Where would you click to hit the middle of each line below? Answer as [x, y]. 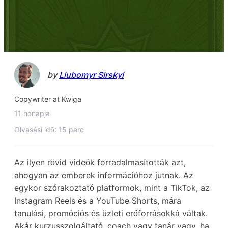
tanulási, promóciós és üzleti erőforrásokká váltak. [111, 213]
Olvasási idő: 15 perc [49, 130]
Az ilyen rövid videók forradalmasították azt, [100, 162]
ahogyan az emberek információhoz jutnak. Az [104, 175]
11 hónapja [32, 113]
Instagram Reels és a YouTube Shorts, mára [98, 201]
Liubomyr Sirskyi [91, 75]
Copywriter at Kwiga [48, 99]
